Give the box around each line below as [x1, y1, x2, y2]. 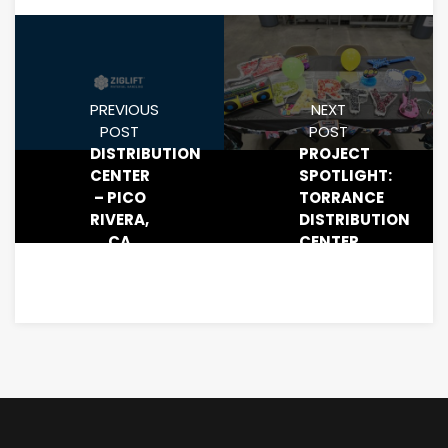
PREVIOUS [90, 99, 159, 121]
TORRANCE [299, 187, 384, 209]
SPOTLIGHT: [299, 165, 392, 187]
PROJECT [299, 143, 370, 165]
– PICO [93, 187, 146, 209]
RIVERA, [90, 209, 149, 231]
